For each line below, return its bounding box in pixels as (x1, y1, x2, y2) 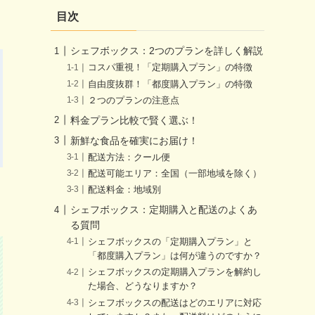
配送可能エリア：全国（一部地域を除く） (88, 169, 262, 179)
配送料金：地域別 (88, 185, 162, 195)
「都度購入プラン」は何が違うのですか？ (88, 251, 262, 262)
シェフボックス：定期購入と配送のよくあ (70, 204, 257, 216)
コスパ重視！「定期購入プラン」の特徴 (88, 63, 253, 73)
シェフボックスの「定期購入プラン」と (88, 237, 253, 247)
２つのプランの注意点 (88, 95, 180, 105)
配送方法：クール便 (88, 152, 171, 162)
